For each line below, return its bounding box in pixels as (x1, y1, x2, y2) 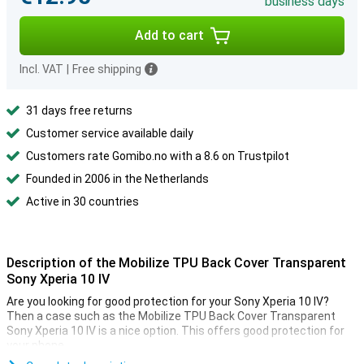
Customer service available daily (26, 127, 193, 140)
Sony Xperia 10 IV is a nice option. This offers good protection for (6, 324, 344, 337)
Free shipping (72, 63, 141, 76)
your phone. (6, 339, 67, 352)
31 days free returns (26, 104, 132, 117)
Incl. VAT (19, 63, 63, 76)
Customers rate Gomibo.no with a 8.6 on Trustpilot (26, 149, 289, 162)
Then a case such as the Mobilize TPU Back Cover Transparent (6, 310, 336, 323)
